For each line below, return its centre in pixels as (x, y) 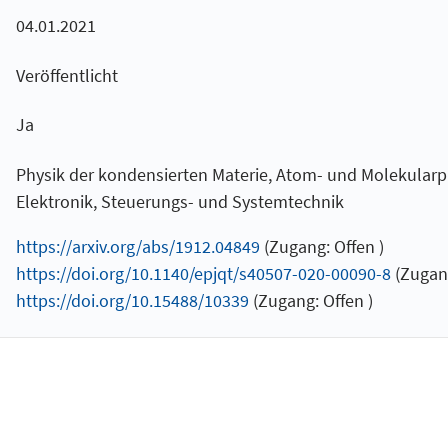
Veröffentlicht (66, 75)
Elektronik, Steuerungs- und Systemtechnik (179, 201)
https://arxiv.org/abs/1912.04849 (137, 247)
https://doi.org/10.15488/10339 (132, 301)
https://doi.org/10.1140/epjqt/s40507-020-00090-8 (203, 274)
